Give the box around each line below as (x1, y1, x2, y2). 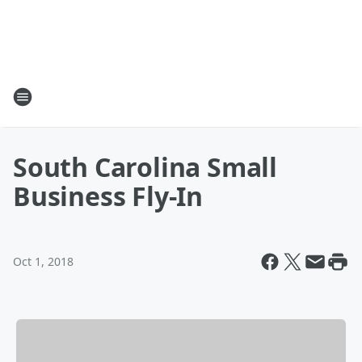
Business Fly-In (13, 179, 204, 213)
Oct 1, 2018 (13, 254, 74, 269)
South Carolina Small (13, 149, 277, 184)
